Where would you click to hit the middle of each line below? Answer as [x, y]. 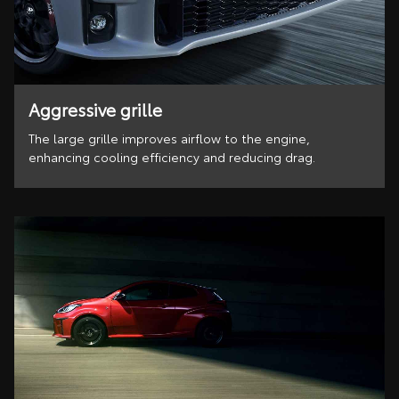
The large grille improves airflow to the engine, [169, 138]
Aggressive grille [95, 110]
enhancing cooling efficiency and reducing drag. [172, 156]
